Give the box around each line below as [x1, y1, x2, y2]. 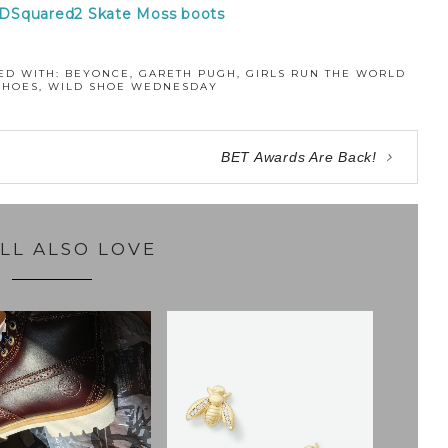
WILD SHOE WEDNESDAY [48, 80, 219, 94]
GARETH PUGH [138, 67, 237, 81]
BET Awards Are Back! [220, 148, 377, 165]
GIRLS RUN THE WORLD [245, 67, 406, 81]
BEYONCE [64, 67, 130, 81]
